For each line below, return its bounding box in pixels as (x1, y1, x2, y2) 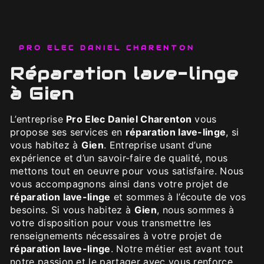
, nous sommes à (156, 203, 235, 216)
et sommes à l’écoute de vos (110, 190, 246, 203)
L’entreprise (16, 113, 67, 125)
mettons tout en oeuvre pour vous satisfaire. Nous (10, 164, 244, 177)
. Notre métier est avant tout (110, 242, 244, 255)
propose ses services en (10, 126, 126, 138)
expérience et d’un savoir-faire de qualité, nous (10, 151, 228, 164)
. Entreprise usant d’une (104, 138, 212, 151)
